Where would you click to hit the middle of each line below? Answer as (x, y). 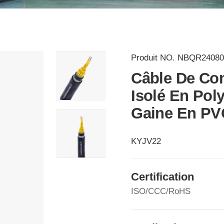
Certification (163, 177)
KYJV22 (146, 141)
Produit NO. (154, 58)
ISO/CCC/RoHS (161, 191)
